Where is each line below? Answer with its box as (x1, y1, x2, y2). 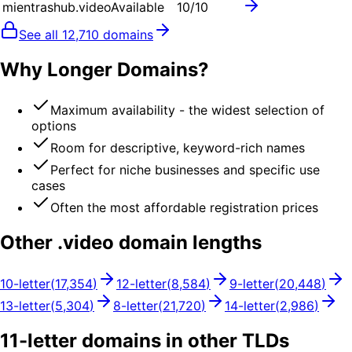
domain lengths (114, 231, 262, 255)
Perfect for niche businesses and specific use (50, 162, 320, 178)
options (31, 118, 76, 134)
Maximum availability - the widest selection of (50, 102, 324, 119)
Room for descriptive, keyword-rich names (50, 140, 305, 156)
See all (19, 26, 62, 42)
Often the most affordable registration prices (50, 200, 318, 216)
